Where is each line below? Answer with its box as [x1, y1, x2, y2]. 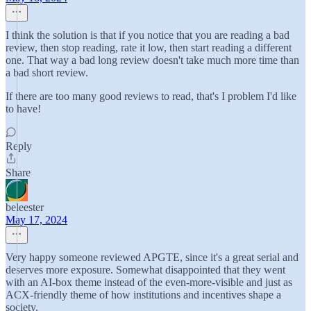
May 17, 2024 [6, 214, 67, 226]
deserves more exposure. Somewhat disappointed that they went [6, 264, 285, 276]
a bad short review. [6, 67, 88, 78]
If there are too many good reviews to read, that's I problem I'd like [6, 90, 296, 102]
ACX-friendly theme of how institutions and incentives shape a [6, 289, 281, 301]
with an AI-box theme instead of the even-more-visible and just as [6, 276, 292, 288]
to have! [6, 103, 41, 115]
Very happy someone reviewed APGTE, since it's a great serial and [6, 251, 299, 263]
